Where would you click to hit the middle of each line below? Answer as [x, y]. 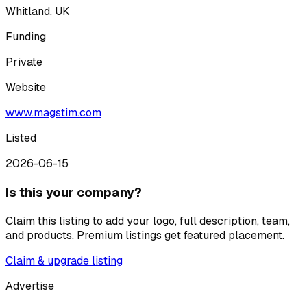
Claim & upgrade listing [64, 260]
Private [24, 62]
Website [26, 88]
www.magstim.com [53, 113]
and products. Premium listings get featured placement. [145, 235]
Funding [26, 37]
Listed [21, 138]
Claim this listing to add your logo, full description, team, [148, 221]
